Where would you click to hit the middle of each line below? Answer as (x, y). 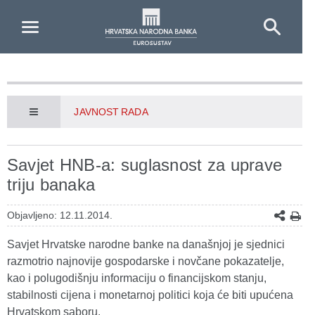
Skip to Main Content (57, 13)
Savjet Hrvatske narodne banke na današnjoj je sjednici (146, 244)
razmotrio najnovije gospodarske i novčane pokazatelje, (146, 261)
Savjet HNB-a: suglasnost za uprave (145, 165)
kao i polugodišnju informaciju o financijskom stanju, (137, 278)
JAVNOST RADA (111, 112)
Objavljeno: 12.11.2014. (60, 215)
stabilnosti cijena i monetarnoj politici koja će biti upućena (150, 295)
